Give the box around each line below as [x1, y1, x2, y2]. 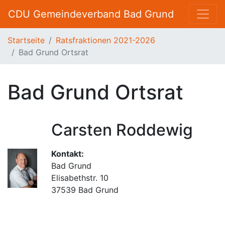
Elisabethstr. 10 [51, 173, 109, 183]
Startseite [8, 35, 45, 45]
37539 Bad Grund [51, 185, 119, 195]
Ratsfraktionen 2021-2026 [56, 35, 155, 45]
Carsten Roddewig [51, 120, 193, 140]
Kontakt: [51, 149, 84, 159]
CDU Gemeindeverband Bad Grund [8, 8, 174, 20]
